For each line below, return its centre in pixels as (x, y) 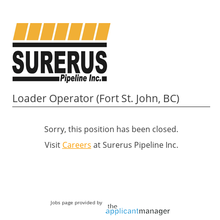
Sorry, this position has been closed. (111, 129)
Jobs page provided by (77, 202)
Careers (77, 145)
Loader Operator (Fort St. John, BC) (96, 98)
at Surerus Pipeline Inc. (135, 145)
